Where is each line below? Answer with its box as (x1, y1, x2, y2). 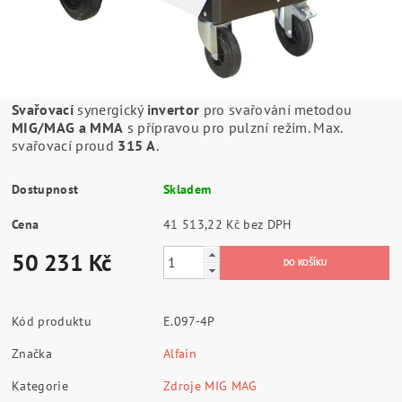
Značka (12, 345, 53, 362)
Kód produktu (12, 312, 92, 329)
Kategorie (12, 377, 68, 394)
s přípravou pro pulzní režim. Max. (123, 118, 344, 136)
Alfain (163, 345, 197, 362)
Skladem (163, 180, 212, 197)
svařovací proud (12, 135, 118, 154)
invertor (146, 100, 200, 118)
